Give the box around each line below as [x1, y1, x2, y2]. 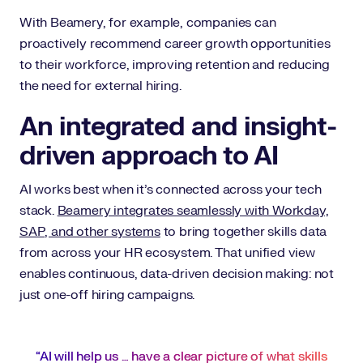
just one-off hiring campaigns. [19, 287, 195, 303]
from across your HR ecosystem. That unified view [19, 245, 315, 261]
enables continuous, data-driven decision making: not [19, 266, 335, 282]
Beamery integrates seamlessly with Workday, [57, 203, 329, 219]
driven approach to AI [19, 139, 278, 173]
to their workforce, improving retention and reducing [19, 57, 331, 73]
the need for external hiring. [19, 78, 181, 94]
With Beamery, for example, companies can [19, 15, 276, 31]
